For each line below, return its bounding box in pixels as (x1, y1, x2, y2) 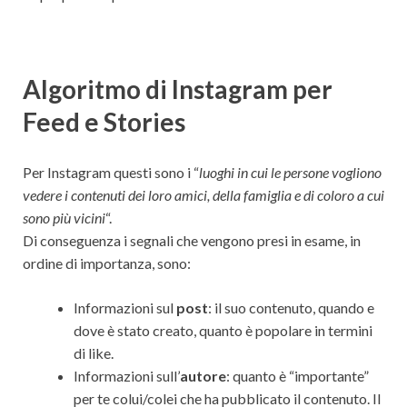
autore (180, 366, 226, 384)
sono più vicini (23, 208, 105, 226)
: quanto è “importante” (226, 366, 369, 384)
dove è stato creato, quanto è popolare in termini (74, 321, 372, 339)
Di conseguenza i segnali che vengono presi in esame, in (23, 231, 361, 249)
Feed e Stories (23, 105, 185, 137)
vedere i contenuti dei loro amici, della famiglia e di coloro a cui (23, 185, 384, 203)
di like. (74, 343, 114, 362)
